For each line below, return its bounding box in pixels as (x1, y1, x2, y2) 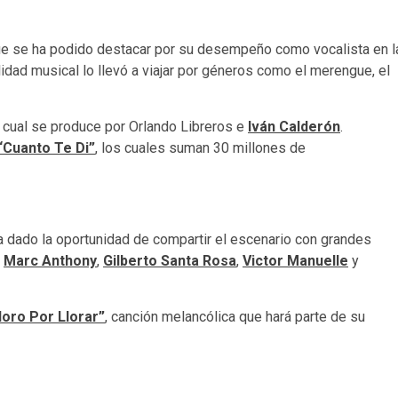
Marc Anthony (4, 252, 97, 270)
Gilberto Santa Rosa (103, 252, 236, 270)
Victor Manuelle (243, 252, 348, 270)
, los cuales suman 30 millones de (95, 139, 306, 157)
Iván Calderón (248, 118, 340, 136)
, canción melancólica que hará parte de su (105, 308, 365, 326)
